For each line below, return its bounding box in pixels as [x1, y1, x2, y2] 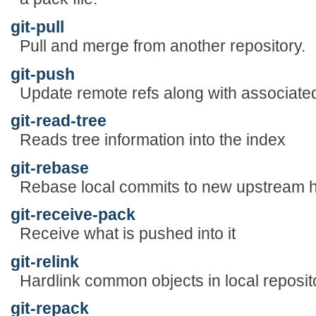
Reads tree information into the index [19, 130, 286, 150]
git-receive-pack [11, 205, 135, 224]
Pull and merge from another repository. [19, 37, 305, 55]
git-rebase [11, 158, 89, 177]
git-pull [11, 18, 64, 36]
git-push [11, 64, 75, 83]
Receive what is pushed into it [19, 224, 236, 243]
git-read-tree [11, 111, 107, 130]
